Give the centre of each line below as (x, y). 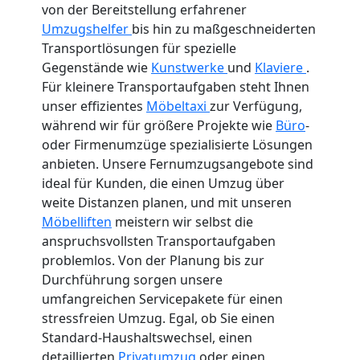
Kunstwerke (189, 67)
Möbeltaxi (178, 106)
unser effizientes (94, 106)
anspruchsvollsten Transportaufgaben (159, 241)
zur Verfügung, (256, 106)
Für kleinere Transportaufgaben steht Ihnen (176, 86)
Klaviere (280, 67)
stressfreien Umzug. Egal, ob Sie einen (158, 318)
